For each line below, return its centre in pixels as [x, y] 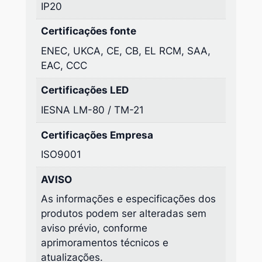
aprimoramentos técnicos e [105, 243]
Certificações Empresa [97, 135]
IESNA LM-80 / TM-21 [93, 110]
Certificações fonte [89, 31]
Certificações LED [85, 90]
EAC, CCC [64, 65]
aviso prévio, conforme [94, 228]
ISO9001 [61, 154]
